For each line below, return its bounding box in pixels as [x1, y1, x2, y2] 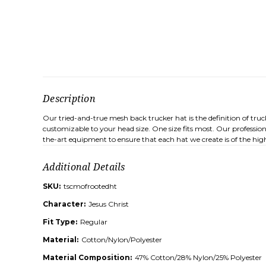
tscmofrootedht [64, 182, 117, 191]
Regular [80, 217, 107, 227]
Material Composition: [43, 253, 132, 262]
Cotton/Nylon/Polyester [81, 235, 162, 245]
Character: [43, 199, 85, 209]
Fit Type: [43, 217, 77, 227]
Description [43, 92, 96, 106]
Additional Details [43, 160, 125, 174]
